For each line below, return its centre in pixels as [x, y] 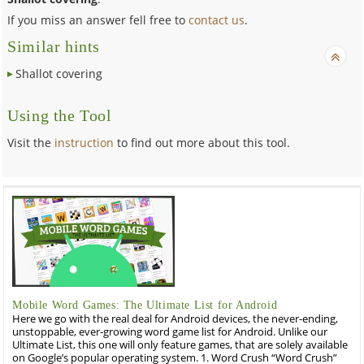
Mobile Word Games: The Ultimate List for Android [145, 305]
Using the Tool [60, 115]
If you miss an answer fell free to [98, 19]
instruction [84, 142]
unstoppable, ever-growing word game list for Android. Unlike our [170, 331]
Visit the [31, 142]
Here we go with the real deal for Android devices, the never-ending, [175, 318]
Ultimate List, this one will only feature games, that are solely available [180, 344]
